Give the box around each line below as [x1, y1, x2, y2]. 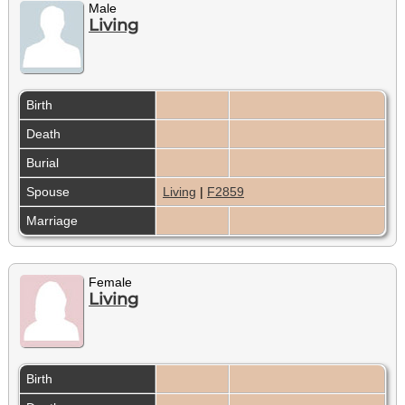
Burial [26, 155, 62, 171]
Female [89, 275, 132, 290]
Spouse [26, 184, 73, 200]
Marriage [26, 213, 81, 229]
